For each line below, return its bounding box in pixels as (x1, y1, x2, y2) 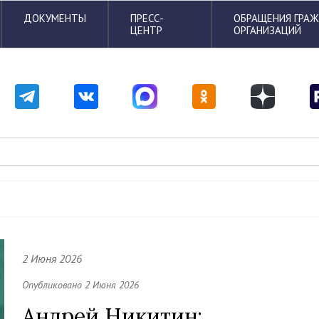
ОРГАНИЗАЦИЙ (234, 23, 302, 37)
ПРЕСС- (130, 11, 164, 25)
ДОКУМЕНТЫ (23, 11, 86, 25)
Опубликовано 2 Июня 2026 (21, 278, 139, 291)
